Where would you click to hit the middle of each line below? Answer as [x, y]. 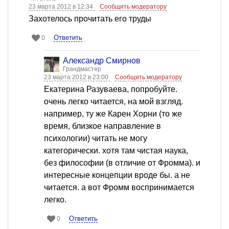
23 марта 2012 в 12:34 [62, 7]
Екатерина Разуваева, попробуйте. [111, 89]
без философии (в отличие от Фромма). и [122, 163]
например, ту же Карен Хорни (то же [113, 114]
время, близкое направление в [102, 126]
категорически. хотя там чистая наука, [116, 151]
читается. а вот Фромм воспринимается [119, 188]
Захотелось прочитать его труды [90, 19]
